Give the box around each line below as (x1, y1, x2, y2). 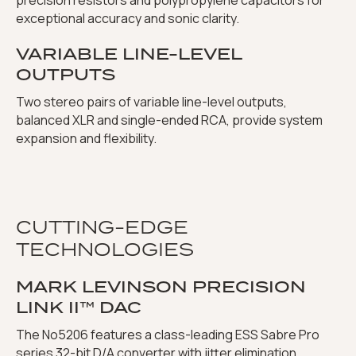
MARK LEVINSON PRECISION (16, 275, 306, 299)
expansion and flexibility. (16, 130, 157, 148)
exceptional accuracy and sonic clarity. (16, 10, 239, 28)
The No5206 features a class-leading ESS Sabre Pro (16, 326, 319, 344)
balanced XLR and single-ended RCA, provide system (16, 111, 323, 130)
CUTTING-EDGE (16, 215, 188, 240)
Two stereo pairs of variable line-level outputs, (16, 93, 287, 111)
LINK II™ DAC (16, 296, 141, 319)
